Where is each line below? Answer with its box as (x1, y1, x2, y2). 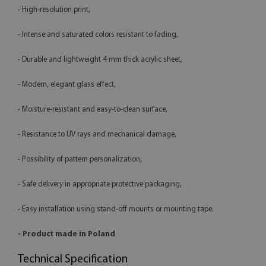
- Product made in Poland (18, 230, 115, 239)
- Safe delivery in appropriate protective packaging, (18, 180, 182, 189)
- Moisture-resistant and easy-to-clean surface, (18, 106, 167, 114)
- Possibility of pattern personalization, (18, 156, 142, 164)
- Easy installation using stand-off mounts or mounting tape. (18, 205, 214, 214)
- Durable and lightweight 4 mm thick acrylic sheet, (18, 56, 182, 64)
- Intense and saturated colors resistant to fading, (18, 31, 178, 39)
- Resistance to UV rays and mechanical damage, (18, 131, 176, 139)
